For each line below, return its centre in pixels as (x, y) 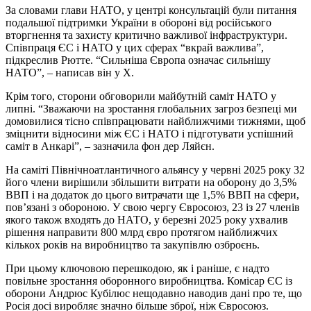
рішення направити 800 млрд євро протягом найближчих (142, 233)
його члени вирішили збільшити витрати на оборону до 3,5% (151, 183)
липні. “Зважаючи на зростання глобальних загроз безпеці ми (151, 109)
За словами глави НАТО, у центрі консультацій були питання (151, 10)
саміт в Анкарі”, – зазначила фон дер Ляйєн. (110, 146)
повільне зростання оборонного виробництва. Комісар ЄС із (149, 281)
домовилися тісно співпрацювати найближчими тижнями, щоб (155, 121)
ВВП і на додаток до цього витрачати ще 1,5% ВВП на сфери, (152, 195)
